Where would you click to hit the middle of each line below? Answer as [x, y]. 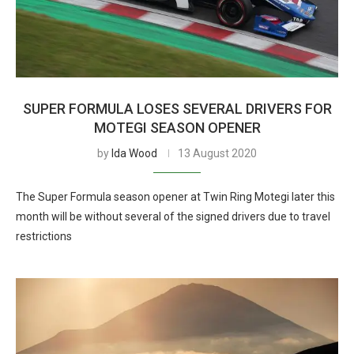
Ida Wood [134, 153]
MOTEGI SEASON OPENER [177, 128]
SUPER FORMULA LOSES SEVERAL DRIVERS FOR [177, 109]
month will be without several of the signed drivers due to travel [173, 217]
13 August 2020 [217, 153]
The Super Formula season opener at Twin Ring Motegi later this [175, 197]
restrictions [44, 236]
